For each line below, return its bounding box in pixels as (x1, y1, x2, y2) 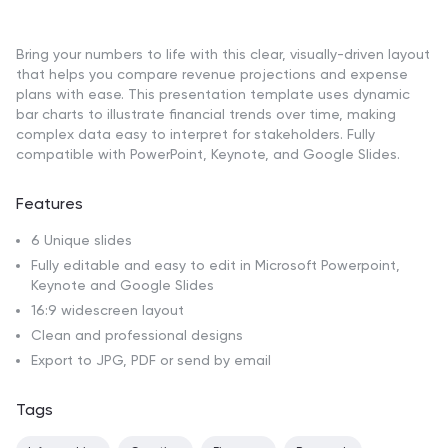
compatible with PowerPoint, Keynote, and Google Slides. (16, 146, 400, 163)
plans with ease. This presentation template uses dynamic (16, 86, 410, 103)
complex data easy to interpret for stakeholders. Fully (16, 126, 375, 143)
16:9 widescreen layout (31, 302, 184, 319)
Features (16, 194, 83, 214)
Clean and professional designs (31, 327, 243, 344)
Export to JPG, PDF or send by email (31, 352, 271, 369)
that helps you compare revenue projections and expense (16, 66, 408, 83)
